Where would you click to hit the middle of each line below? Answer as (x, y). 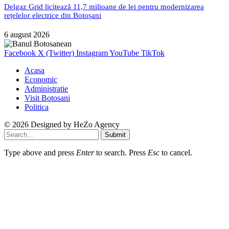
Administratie (46, 88)
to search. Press (121, 152)
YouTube (124, 53)
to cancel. (176, 152)
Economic (41, 79)
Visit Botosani (47, 98)
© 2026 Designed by (39, 124)
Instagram (92, 53)
